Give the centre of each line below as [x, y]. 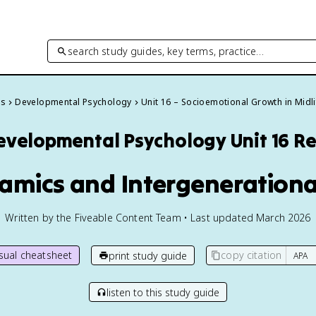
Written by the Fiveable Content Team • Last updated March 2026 [158, 218]
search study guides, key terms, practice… [166, 51]
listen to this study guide [163, 292]
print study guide [148, 255]
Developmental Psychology [73, 102]
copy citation [251, 255]
